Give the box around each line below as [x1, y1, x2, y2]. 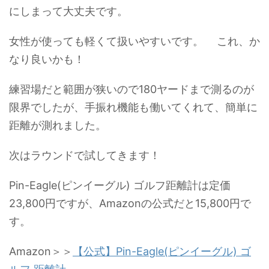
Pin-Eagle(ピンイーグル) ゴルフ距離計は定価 [9, 178, 231, 192]
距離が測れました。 [9, 118, 106, 131]
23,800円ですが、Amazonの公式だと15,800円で [9, 196, 251, 210]
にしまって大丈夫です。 [9, 4, 128, 17]
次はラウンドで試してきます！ [9, 148, 160, 162]
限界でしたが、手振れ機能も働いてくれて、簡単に [9, 100, 258, 113]
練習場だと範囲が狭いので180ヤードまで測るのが [9, 82, 254, 95]
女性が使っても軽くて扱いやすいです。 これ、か [9, 34, 260, 47]
